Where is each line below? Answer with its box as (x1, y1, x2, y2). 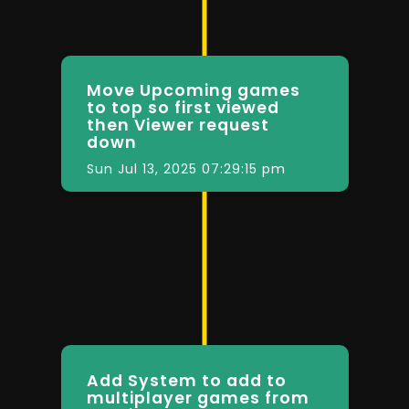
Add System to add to (86, 369, 287, 392)
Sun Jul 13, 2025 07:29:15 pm (86, 160, 286, 179)
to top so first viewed (86, 97, 279, 120)
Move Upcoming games (86, 79, 300, 102)
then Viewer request (86, 114, 269, 137)
